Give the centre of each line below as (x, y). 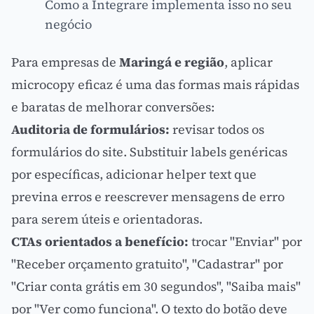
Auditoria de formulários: (90, 129)
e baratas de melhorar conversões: (113, 107)
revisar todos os (217, 129)
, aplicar (248, 62)
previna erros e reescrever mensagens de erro (148, 197)
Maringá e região (172, 62)
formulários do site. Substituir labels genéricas (149, 152)
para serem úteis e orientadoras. (107, 219)
